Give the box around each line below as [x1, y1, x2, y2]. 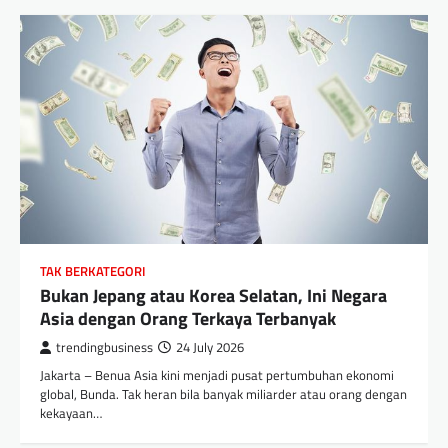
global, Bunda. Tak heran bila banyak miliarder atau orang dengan [40, 384, 407, 405]
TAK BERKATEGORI [40, 262, 146, 282]
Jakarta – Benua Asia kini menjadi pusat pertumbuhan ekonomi [40, 365, 394, 386]
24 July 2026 [176, 338, 244, 358]
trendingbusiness [56, 338, 153, 358]
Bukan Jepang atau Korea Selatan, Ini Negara [40, 282, 387, 310]
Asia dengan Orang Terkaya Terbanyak [40, 305, 336, 333]
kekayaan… [40, 403, 102, 424]
